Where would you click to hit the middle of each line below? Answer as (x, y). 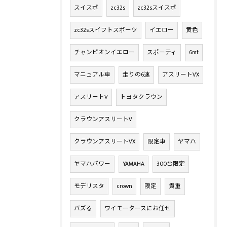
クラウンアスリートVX (105, 142)
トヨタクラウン (141, 97)
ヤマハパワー (92, 164)
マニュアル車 (92, 75)
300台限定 (171, 164)
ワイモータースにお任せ (138, 209)
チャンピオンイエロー (104, 52)
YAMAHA (134, 164)
